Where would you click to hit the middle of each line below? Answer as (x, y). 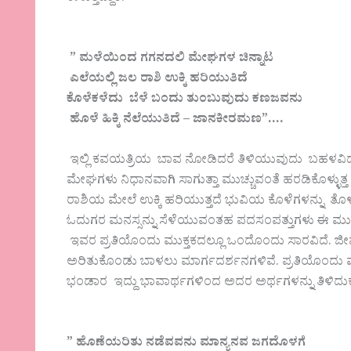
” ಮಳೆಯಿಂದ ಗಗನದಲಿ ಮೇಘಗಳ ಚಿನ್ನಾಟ (170, 60)
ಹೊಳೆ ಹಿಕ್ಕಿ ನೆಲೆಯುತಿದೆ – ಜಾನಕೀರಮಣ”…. (175, 121)
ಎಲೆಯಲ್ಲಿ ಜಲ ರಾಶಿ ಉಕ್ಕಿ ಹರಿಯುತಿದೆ (157, 80)
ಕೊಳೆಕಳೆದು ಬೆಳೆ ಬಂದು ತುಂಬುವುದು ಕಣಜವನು (185, 101)
